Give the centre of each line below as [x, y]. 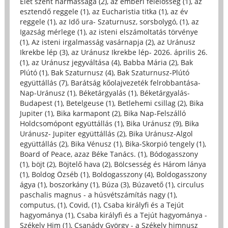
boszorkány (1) [74, 185]
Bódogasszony [174, 154]
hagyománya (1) [46, 215]
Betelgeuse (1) [90, 103]
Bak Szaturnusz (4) [82, 73]
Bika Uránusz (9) [153, 124]
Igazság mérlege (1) [52, 32]
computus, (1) [42, 205]
